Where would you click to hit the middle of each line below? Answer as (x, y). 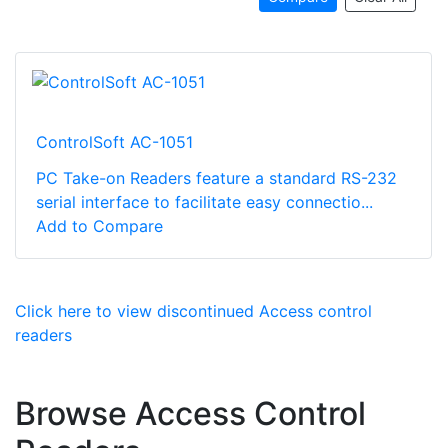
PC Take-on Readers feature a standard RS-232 (216, 178)
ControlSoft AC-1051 (114, 142)
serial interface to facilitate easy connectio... (204, 202)
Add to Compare (99, 226)
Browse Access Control (190, 414)
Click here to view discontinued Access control (193, 311)
